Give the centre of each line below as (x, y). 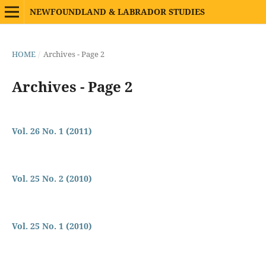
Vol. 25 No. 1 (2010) (52, 226)
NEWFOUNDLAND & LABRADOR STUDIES (117, 12)
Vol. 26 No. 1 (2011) (52, 131)
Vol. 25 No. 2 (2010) (52, 178)
